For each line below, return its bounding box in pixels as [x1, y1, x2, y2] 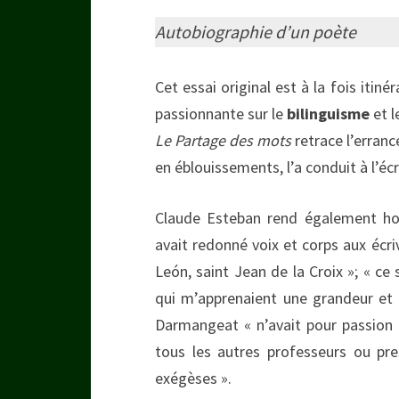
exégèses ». [155, 367, 232, 388]
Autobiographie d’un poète [155, 20, 356, 43]
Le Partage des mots [155, 129, 292, 151]
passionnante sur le [155, 102, 287, 124]
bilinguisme [287, 102, 370, 124]
